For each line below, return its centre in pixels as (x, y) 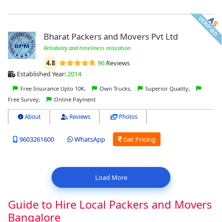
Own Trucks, (115, 88)
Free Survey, (25, 99)
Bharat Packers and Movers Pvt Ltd (111, 36)
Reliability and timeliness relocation (87, 48)
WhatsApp (89, 139)
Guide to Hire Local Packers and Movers (110, 204)
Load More (111, 177)
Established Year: (41, 74)
